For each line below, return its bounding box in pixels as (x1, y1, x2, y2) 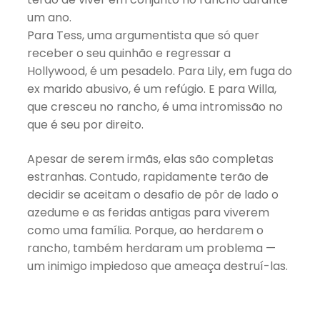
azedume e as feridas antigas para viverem (27, 204, 270, 221)
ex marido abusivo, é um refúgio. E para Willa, (27, 81, 277, 98)
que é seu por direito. (27, 116, 144, 134)
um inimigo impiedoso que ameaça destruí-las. (27, 258, 289, 275)
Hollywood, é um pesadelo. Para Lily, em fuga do (27, 63, 293, 80)
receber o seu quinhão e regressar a (27, 45, 231, 62)
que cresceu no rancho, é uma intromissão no (27, 99, 284, 116)
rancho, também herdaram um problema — (27, 240, 276, 257)
